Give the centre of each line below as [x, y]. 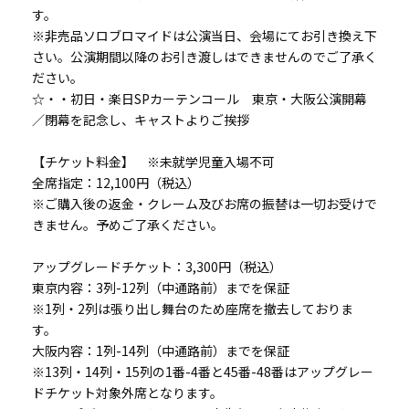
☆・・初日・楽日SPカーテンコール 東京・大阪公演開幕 [199, 99]
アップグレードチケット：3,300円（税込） [157, 267]
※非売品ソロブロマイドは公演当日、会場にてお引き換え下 [204, 36]
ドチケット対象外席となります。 [127, 393]
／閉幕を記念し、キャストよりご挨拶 [141, 120]
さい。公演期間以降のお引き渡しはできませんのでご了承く [204, 57]
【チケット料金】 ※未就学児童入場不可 [153, 162]
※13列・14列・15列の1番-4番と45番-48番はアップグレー [203, 372]
